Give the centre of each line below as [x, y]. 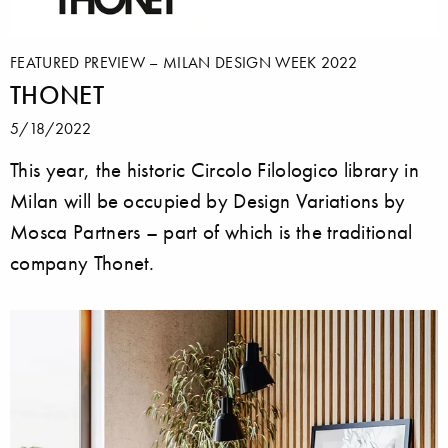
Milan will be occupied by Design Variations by [208, 201]
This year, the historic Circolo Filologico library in [214, 170]
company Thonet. [82, 263]
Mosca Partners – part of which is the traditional [211, 232]
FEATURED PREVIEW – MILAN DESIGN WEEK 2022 [184, 62]
